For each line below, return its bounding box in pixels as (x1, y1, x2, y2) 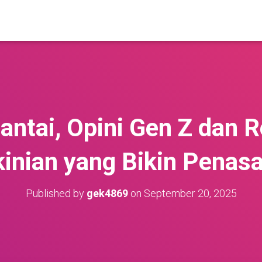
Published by (25, 187, 87, 199)
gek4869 (86, 187, 128, 199)
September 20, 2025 (143, 187, 237, 199)
